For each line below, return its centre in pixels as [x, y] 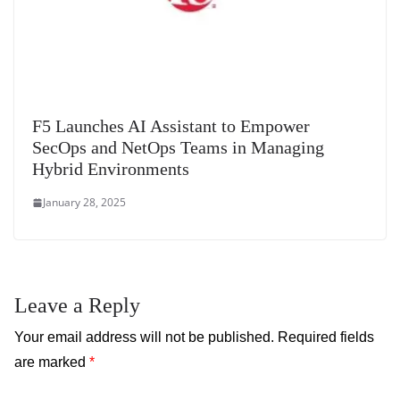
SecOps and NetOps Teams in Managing [178, 148]
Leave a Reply [77, 306]
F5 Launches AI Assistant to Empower [171, 126]
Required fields [326, 337]
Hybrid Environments [111, 169]
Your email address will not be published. [144, 337]
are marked [52, 362]
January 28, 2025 [84, 203]
